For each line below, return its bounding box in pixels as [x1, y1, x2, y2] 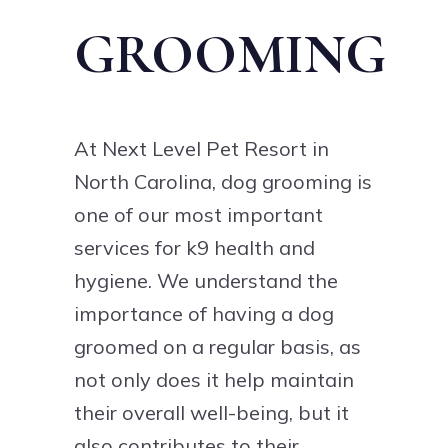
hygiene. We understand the [74, 267, 338, 293]
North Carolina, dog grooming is [74, 168, 372, 194]
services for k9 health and [74, 234, 315, 260]
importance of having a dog [74, 300, 334, 326]
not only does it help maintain [74, 366, 354, 392]
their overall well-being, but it [74, 399, 349, 425]
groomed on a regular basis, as [74, 333, 361, 359]
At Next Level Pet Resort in [74, 135, 329, 161]
